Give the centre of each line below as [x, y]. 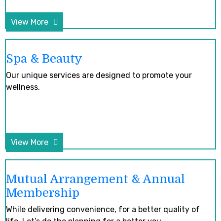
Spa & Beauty [44, 58]
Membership [43, 193]
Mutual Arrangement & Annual [95, 179]
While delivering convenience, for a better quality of [103, 209]
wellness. [23, 87]
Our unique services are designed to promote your [99, 75]
